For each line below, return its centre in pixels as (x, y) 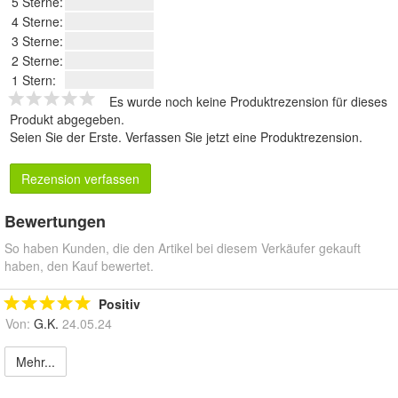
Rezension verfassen (80, 178)
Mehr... (36, 361)
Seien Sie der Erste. (68, 136)
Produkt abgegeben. (67, 119)
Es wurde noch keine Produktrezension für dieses (248, 101)
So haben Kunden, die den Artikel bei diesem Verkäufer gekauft (183, 247)
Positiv (119, 303)
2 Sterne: (37, 60)
